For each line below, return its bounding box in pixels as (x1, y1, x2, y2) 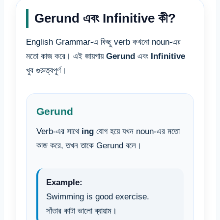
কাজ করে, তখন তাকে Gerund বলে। (36, 140, 141, 150)
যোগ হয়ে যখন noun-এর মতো (94, 126, 180, 136)
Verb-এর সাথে (36, 126, 82, 136)
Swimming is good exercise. (46, 192, 149, 201)
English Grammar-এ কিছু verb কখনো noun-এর (26, 37, 181, 47)
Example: (46, 177, 82, 187)
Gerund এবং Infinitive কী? (34, 11, 176, 26)
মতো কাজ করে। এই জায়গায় (26, 52, 106, 61)
